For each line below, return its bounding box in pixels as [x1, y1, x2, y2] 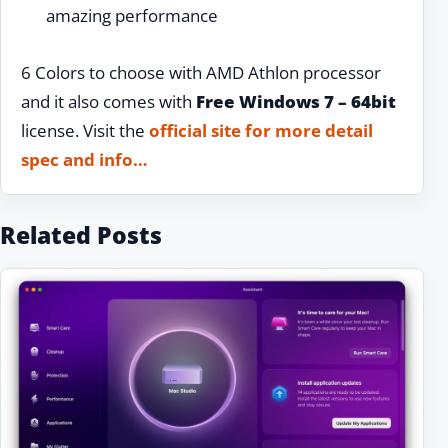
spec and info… [21, 147, 148, 171]
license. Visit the [21, 118, 149, 142]
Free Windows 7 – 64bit [192, 89, 396, 113]
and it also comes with [21, 89, 192, 113]
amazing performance [45, 4, 218, 28]
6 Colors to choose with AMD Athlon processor [21, 60, 381, 84]
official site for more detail [149, 118, 373, 142]
